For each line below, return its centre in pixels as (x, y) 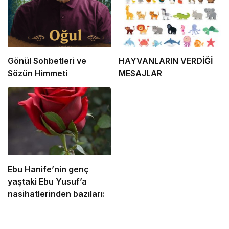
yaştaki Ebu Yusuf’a (47, 181)
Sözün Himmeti (38, 73)
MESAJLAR (140, 73)
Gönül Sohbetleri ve (47, 61)
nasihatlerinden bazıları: (56, 193)
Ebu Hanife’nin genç (48, 169)
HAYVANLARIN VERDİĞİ (165, 61)
